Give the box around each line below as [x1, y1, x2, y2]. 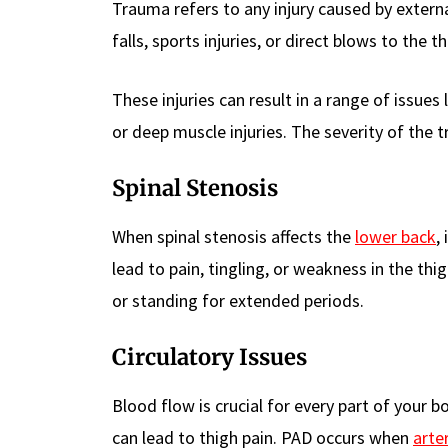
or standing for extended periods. [112, 289, 364, 313]
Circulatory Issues [112, 343, 307, 372]
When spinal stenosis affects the [112, 225, 355, 249]
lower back [355, 225, 436, 249]
